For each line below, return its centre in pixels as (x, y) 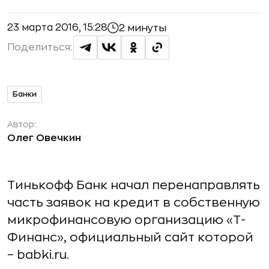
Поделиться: (40, 47)
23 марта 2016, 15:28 (57, 28)
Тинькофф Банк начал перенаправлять (134, 185)
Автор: (22, 124)
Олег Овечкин (44, 138)
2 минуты (143, 28)
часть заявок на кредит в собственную (134, 203)
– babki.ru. (38, 255)
